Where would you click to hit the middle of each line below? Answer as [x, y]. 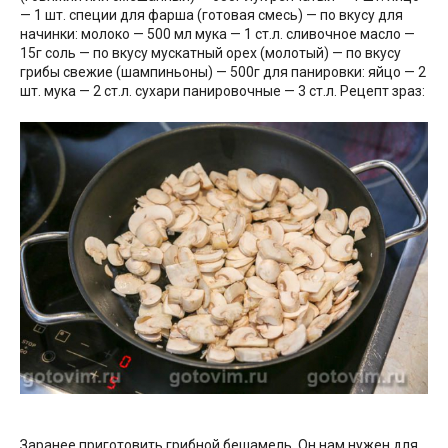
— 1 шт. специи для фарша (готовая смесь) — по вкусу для [211, 15]
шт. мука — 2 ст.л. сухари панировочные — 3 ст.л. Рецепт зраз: [222, 91]
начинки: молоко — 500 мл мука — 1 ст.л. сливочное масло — [217, 34]
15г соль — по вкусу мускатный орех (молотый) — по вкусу [210, 53]
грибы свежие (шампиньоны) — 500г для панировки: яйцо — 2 [223, 72]
